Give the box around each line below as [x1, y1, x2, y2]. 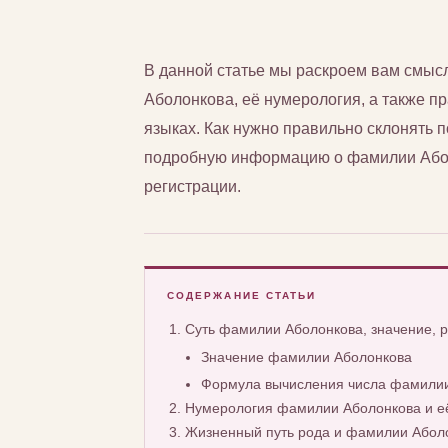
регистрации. [144, 178, 241, 196]
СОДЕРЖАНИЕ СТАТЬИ [167, 290, 317, 302]
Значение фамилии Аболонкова [200, 349, 412, 366]
